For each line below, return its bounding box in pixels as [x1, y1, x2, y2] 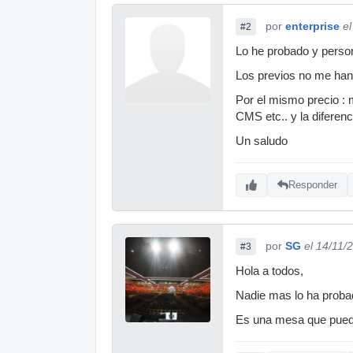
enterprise [285, 19, 340, 32]
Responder [288, 179, 337, 191]
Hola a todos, [236, 264, 303, 277]
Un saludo [236, 134, 288, 147]
